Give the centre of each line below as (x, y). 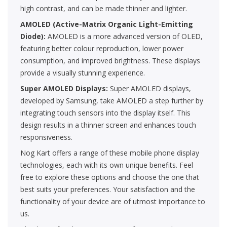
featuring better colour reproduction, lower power (102, 49)
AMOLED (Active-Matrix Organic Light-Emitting (107, 24)
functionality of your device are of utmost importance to (113, 202)
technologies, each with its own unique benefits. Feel (107, 165)
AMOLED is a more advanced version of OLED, (125, 36)
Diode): (34, 36)
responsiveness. (46, 137)
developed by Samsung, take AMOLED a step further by (112, 101)
